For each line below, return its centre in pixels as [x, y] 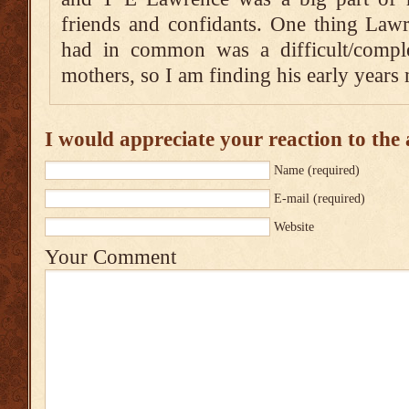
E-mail [292, 199]
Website [294, 227]
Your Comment [110, 257]
